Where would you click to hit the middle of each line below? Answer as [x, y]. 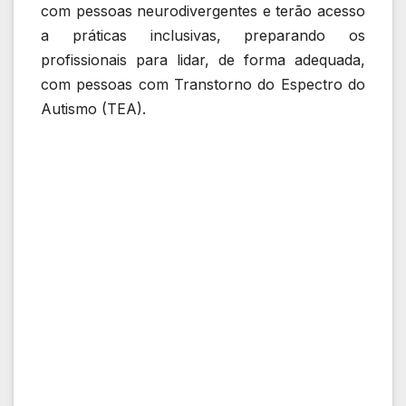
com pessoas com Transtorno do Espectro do [203, 84]
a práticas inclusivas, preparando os [203, 35]
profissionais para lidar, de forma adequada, [203, 59]
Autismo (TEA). [93, 108]
